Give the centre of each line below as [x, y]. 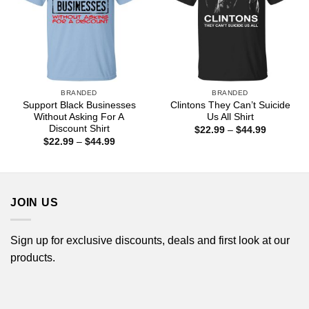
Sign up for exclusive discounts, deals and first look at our [150, 240]
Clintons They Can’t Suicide [230, 106]
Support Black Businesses [79, 106]
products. [33, 257]
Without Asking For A [79, 117]
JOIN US [34, 203]
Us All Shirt [230, 117]
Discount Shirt [79, 129]
